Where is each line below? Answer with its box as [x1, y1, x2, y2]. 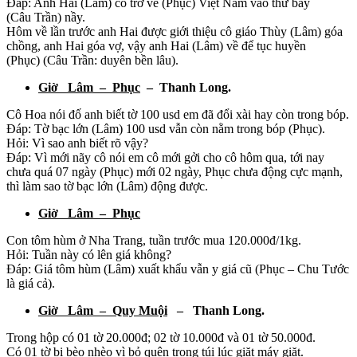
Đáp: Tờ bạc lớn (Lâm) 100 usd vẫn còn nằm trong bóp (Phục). [6, 122, 325, 136]
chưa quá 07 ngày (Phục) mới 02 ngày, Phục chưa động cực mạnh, [6, 165, 343, 179]
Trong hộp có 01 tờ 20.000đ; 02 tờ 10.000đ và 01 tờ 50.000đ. [6, 331, 316, 345]
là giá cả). [6, 277, 55, 291]
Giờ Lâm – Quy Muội [38, 304, 167, 318]
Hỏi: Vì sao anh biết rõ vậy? [6, 136, 148, 151]
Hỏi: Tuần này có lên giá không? [6, 248, 171, 262]
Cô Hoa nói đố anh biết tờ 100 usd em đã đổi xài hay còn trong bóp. [6, 108, 349, 122]
